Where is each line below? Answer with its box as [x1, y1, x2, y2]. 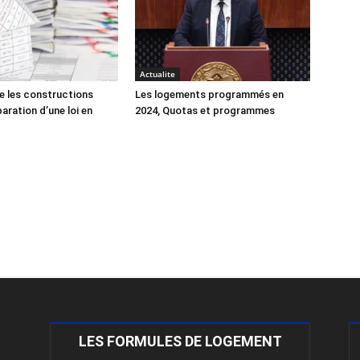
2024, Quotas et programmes [135, 104, 275, 117]
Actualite [140, 68, 175, 80]
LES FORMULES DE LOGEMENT [78, 333, 282, 350]
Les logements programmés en [135, 88, 284, 100]
